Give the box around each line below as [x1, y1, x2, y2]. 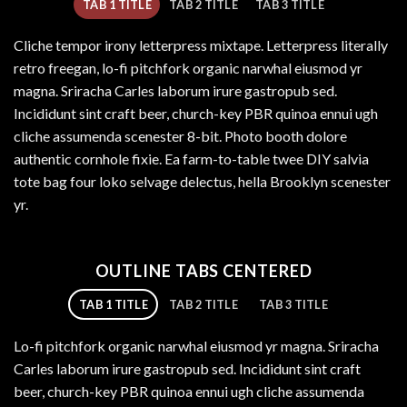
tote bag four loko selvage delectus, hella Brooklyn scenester [14, 173, 391, 191]
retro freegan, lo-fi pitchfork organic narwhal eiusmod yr [14, 59, 362, 77]
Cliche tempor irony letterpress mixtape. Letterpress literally [14, 36, 388, 55]
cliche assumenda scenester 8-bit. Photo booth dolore [14, 127, 347, 145]
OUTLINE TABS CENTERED [94, 261, 313, 282]
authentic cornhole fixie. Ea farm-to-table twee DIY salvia [14, 150, 369, 168]
